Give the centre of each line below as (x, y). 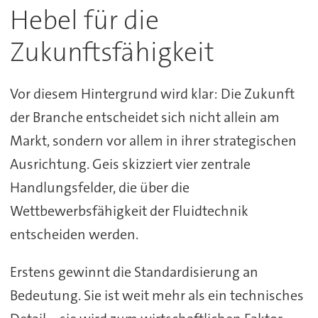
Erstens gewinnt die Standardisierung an (134, 272)
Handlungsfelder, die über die (99, 187)
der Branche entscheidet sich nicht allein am (144, 117)
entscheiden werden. (74, 234)
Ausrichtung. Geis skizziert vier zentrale (130, 164)
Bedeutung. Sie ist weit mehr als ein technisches (157, 295)
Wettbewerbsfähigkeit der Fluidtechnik (129, 210)
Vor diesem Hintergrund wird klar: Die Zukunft (152, 93)
